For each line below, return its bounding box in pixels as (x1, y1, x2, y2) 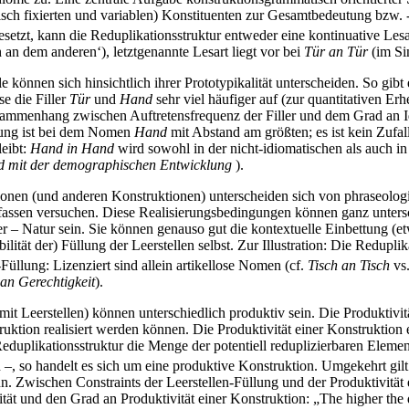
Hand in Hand (30, 140, 114, 156)
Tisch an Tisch (308, 257, 390, 274)
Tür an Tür (304, 43, 368, 59)
